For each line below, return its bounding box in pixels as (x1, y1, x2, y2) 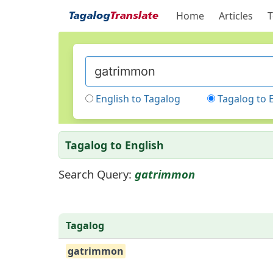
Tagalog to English (65, 138, 164, 152)
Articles (218, 9, 253, 23)
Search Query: (58, 166, 132, 182)
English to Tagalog (96, 92, 180, 105)
